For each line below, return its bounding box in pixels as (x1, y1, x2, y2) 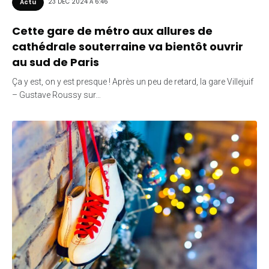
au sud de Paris (12, 54, 99, 70)
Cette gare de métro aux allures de (12, 23, 213, 38)
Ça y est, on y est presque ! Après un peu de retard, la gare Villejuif (12, 76, 253, 86)
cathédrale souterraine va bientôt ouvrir (12, 38, 243, 54)
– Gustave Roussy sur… (12, 89, 101, 100)
